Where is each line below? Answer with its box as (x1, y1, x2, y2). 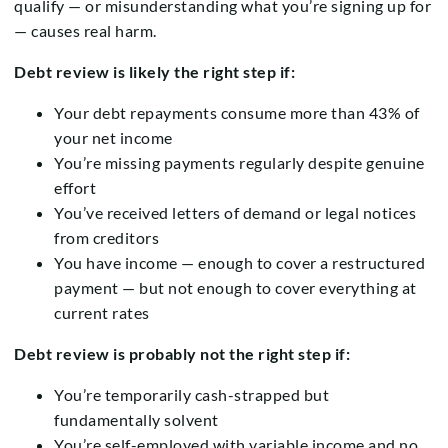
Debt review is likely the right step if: (14, 62, 295, 82)
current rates (54, 303, 150, 323)
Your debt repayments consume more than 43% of (54, 103, 420, 123)
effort (54, 178, 96, 198)
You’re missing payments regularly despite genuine (54, 153, 425, 173)
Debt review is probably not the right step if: (14, 344, 350, 364)
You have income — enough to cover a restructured (54, 253, 425, 273)
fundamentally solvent (54, 410, 219, 430)
